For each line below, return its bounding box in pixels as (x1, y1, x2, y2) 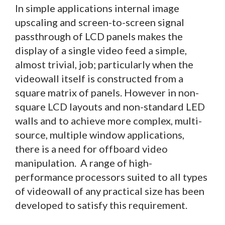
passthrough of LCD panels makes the (15, 30, 183, 42)
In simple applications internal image (15, 2, 179, 14)
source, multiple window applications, (15, 128, 184, 141)
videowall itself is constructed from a (15, 72, 183, 84)
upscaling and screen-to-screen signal (15, 16, 184, 28)
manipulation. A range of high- (15, 156, 152, 169)
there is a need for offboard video (15, 142, 168, 155)
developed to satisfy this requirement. (15, 198, 187, 211)
